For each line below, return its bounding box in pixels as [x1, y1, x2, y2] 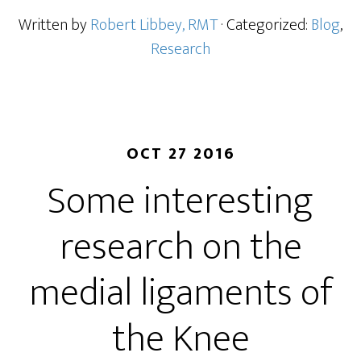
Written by [19, 11, 90, 39]
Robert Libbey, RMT [90, 11, 218, 39]
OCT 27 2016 [126, 140, 235, 168]
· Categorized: [221, 11, 311, 39]
